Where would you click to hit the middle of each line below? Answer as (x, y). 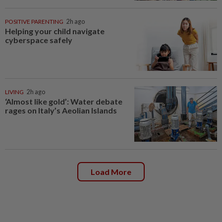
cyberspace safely (39, 40)
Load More (111, 171)
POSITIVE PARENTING (34, 21)
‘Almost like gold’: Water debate (64, 102)
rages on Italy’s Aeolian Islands (61, 111)
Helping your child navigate (55, 31)
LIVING (14, 92)
